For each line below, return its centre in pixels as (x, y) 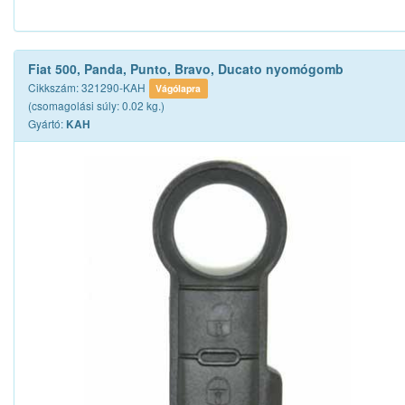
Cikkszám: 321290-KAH (87, 87)
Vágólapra (179, 88)
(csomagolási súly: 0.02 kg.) (96, 105)
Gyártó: (47, 123)
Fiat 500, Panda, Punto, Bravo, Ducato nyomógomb (186, 68)
